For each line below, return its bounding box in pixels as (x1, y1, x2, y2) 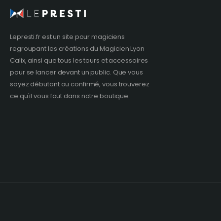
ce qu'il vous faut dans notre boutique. (10, 91, 130, 101)
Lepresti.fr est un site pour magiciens (10, 32, 125, 41)
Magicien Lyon (100, 44, 145, 53)
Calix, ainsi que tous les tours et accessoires (10, 56, 148, 65)
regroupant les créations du (10, 44, 100, 53)
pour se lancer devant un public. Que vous (10, 68, 143, 77)
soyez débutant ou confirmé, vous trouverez (10, 79, 149, 89)
